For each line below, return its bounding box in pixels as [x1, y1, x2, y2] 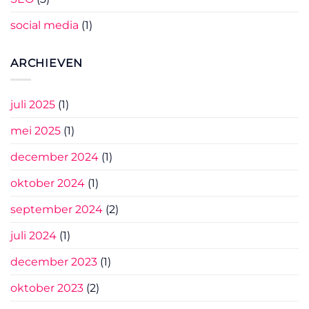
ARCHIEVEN [10, 56, 83, 70]
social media [10, 18, 79, 32]
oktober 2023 [10, 281, 83, 295]
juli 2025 [10, 98, 55, 112]
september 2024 [10, 203, 103, 217]
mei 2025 [10, 124, 61, 138]
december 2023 [10, 255, 97, 269]
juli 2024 [10, 229, 57, 243]
